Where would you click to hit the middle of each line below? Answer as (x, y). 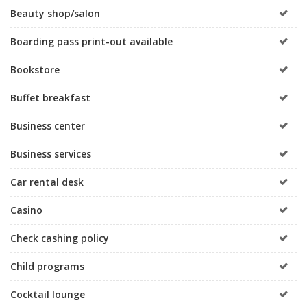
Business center (48, 125)
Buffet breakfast (50, 97)
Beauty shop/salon (55, 13)
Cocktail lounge (48, 294)
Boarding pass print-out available (91, 41)
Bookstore (35, 69)
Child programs (47, 266)
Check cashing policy (60, 238)
